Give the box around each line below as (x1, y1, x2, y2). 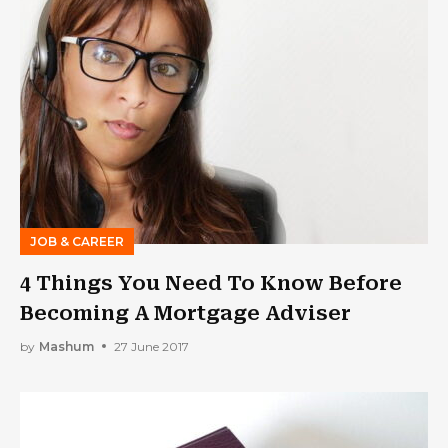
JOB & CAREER (30, 234, 124, 249)
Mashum (39, 338, 94, 354)
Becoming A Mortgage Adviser (20, 301, 351, 325)
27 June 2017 (114, 338, 189, 354)
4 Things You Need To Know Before (20, 271, 402, 295)
